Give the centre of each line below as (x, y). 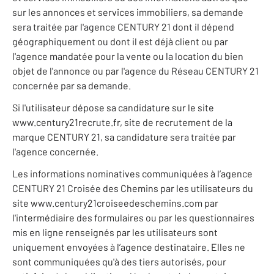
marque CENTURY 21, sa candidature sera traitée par (124, 137)
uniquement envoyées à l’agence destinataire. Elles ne (129, 247)
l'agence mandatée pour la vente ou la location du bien (128, 56)
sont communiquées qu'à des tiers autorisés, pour (119, 262)
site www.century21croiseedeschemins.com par (115, 203)
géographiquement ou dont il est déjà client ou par (120, 42)
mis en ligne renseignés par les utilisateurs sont (115, 232)
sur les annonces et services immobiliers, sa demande (128, 12)
